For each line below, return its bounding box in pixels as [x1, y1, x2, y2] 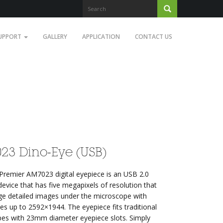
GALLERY [43, 32, 67, 41]
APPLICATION [82, 32, 120, 41]
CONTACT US [135, 32, 172, 41]
